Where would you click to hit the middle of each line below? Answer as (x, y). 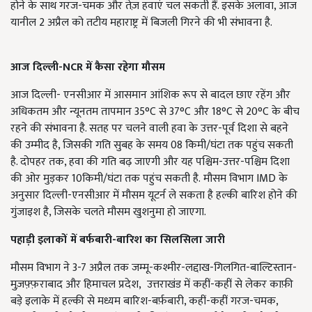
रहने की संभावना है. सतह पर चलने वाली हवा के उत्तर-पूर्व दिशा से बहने (149, 129)
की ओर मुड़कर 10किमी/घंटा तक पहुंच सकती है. (107, 179)
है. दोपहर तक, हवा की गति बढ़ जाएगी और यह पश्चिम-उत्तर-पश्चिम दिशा (150, 162)
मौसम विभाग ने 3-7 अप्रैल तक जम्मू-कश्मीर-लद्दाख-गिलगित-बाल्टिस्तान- (154, 268)
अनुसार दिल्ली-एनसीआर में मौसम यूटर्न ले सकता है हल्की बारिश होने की (154, 196)
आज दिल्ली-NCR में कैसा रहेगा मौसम (88, 68)
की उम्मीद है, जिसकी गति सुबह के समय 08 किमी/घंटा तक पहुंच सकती (152, 146)
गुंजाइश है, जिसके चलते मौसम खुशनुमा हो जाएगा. (108, 212)
